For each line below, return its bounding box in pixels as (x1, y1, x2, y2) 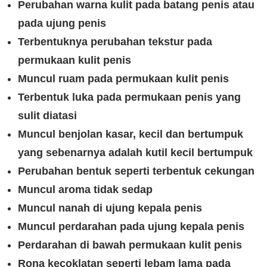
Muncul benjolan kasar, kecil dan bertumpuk (18, 128, 243, 140)
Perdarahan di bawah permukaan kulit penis (18, 239, 242, 251)
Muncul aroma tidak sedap (18, 184, 153, 195)
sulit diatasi (18, 110, 77, 122)
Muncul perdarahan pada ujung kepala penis (18, 221, 244, 232)
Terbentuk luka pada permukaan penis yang (18, 91, 241, 103)
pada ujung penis (18, 17, 106, 29)
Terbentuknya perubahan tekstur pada (18, 36, 212, 48)
